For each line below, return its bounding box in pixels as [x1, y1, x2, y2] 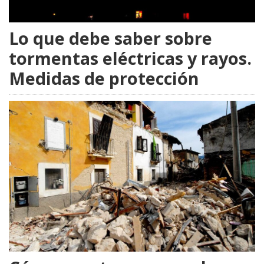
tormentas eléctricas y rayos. [9, 46, 252, 70]
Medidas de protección [9, 66, 199, 90]
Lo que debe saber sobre [9, 26, 212, 49]
